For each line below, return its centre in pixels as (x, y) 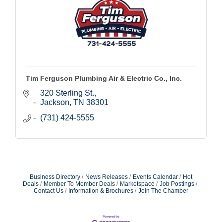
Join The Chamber (163, 191)
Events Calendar (155, 177)
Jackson (55, 102)
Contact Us (49, 191)
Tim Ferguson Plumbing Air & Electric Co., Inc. (104, 78)
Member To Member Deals (79, 184)
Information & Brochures (101, 191)
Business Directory (55, 177)
